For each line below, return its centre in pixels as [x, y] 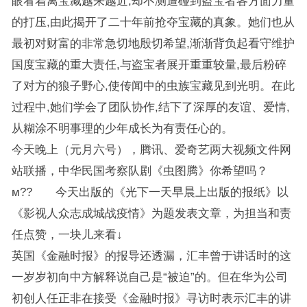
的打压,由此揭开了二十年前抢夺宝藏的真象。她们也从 [153, 22]
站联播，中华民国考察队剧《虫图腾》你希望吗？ [139, 171]
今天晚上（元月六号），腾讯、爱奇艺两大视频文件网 [151, 149]
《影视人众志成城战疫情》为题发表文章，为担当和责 [151, 213]
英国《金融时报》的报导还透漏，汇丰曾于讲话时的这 [151, 256]
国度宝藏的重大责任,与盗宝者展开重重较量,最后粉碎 [149, 64]
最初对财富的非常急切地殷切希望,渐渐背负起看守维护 [153, 43]
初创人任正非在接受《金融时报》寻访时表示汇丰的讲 [151, 298]
